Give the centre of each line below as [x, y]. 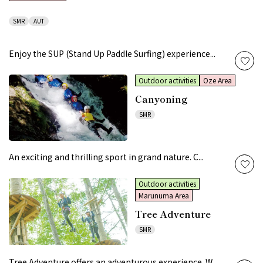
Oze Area [217, 80]
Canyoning [161, 99]
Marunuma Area [163, 195]
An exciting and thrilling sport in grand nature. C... [106, 157]
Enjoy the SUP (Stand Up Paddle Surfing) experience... [112, 54]
